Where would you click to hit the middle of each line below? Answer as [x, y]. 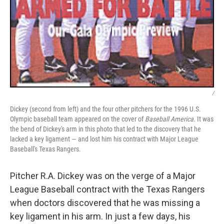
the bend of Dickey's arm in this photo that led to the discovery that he [105, 129]
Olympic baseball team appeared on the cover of [77, 119]
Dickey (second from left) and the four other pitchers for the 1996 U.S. [105, 109]
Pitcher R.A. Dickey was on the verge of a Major [103, 176]
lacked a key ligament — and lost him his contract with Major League [104, 139]
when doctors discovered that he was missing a [105, 203]
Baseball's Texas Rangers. [45, 149]
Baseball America [169, 119]
